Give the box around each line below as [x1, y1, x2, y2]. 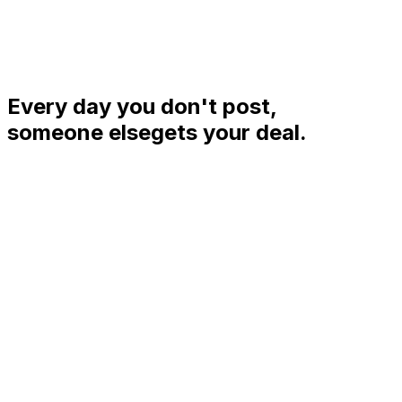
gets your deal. [151, 118, 307, 145]
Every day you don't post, [7, 92, 277, 119]
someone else [7, 118, 151, 145]
